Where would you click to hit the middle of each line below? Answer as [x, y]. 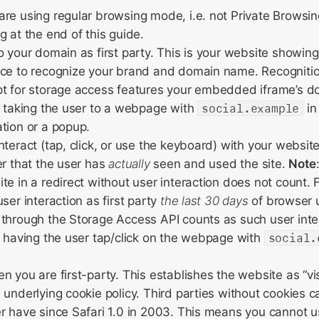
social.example [251, 108]
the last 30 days [204, 201]
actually [129, 164]
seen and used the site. [219, 164]
